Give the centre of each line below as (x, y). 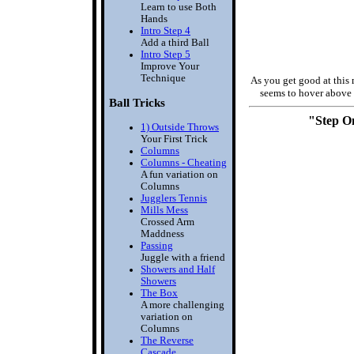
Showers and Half (178, 269)
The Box (159, 293)
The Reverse (167, 340)
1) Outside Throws (180, 127)
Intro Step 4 (166, 30)
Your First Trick (174, 139)
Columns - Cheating (184, 162)
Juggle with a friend (183, 257)
